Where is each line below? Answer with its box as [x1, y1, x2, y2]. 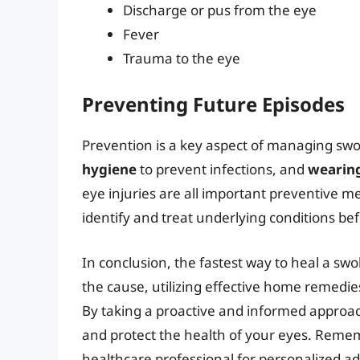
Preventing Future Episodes [82, 91, 345, 118]
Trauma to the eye [123, 48, 240, 67]
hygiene [82, 160, 137, 179]
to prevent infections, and [137, 160, 308, 179]
